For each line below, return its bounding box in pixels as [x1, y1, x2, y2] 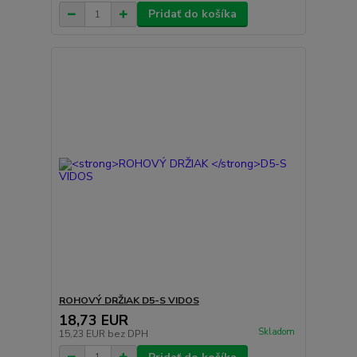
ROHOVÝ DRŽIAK [58, 293, 142, 307]
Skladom [257, 325, 295, 338]
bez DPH [107, 327, 148, 340]
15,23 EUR [58, 327, 108, 340]
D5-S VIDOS [141, 293, 199, 307]
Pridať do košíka [147, 6, 237, 22]
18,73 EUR [58, 310, 128, 330]
